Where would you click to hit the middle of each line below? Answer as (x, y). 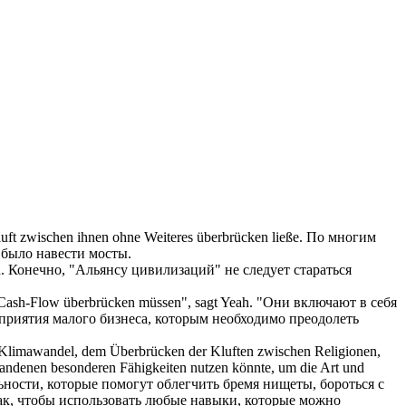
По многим (341, 237)
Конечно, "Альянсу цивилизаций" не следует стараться (180, 270)
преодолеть (324, 319)
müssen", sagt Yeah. (194, 303)
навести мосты (82, 254)
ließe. (285, 237)
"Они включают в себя (327, 303)
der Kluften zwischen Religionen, (283, 352)
